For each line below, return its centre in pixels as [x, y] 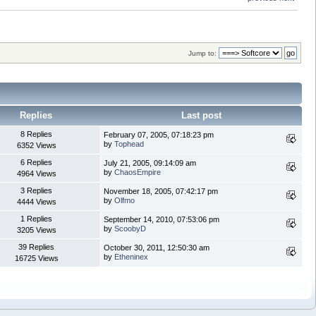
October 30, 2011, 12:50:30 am [157, 247]
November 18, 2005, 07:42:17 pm [161, 191]
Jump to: [202, 54]
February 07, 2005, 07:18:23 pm [159, 134]
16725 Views [36, 258]
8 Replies [36, 134]
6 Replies [36, 162]
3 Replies [36, 190]
